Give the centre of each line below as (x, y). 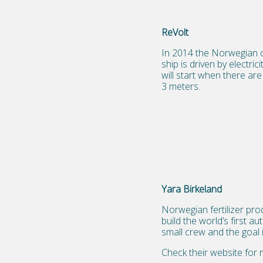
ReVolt (175, 32)
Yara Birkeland (191, 189)
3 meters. (181, 86)
